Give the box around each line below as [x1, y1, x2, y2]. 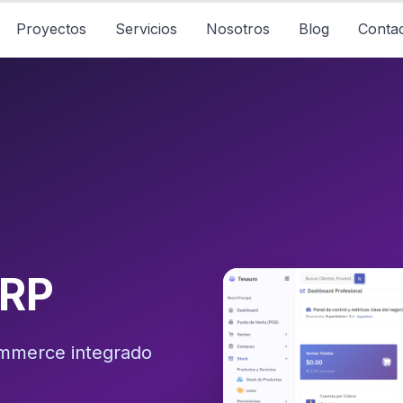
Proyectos [15, 20, 86, 38]
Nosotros [205, 20, 270, 38]
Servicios [114, 20, 177, 38]
